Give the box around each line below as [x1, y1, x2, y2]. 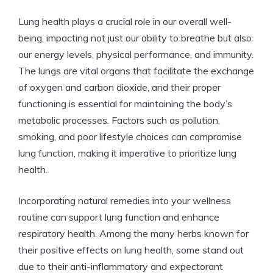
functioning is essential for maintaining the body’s [18, 97, 232, 110]
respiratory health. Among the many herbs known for [18, 227, 249, 240]
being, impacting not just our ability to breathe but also [18, 32, 252, 44]
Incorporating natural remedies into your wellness [18, 194, 231, 207]
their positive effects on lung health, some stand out [18, 244, 244, 257]
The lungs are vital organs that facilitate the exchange [18, 65, 254, 77]
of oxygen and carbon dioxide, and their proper [18, 81, 221, 94]
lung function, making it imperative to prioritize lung [18, 147, 236, 160]
